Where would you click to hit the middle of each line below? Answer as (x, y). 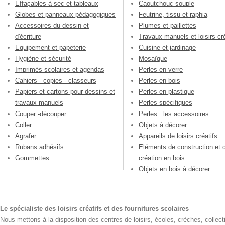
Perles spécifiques (165, 103)
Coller (23, 125)
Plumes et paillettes (167, 26)
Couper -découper (41, 114)
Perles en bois (159, 81)
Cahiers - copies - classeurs (56, 81)
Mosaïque (153, 59)
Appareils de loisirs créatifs (178, 136)
